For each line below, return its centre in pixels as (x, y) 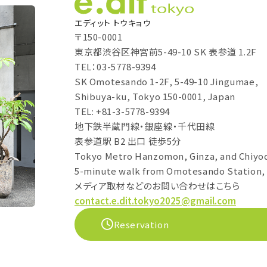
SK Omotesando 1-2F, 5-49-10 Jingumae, (167, 81)
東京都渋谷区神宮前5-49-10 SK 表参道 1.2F (166, 52)
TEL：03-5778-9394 (115, 66)
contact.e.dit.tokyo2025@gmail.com (155, 201)
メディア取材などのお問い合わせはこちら (157, 186)
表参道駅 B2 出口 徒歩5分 (128, 141)
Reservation (141, 224)
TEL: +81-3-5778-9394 (122, 111)
